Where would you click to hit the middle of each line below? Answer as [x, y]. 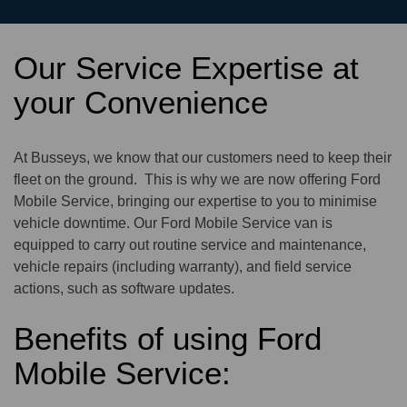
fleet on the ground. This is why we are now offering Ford [197, 180]
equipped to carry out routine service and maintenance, [190, 245]
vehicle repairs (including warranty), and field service [183, 267]
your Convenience [141, 103]
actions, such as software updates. [124, 289]
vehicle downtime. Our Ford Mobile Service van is [173, 223]
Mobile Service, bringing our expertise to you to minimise [195, 202]
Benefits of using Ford [168, 339]
